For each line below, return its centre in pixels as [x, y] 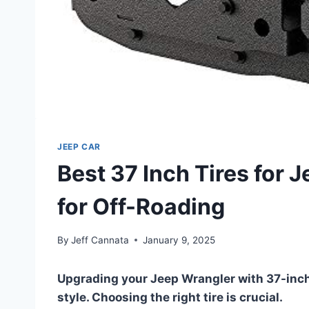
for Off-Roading [141, 207]
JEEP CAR [79, 147]
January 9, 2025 [179, 240]
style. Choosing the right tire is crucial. [170, 297]
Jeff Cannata [100, 240]
